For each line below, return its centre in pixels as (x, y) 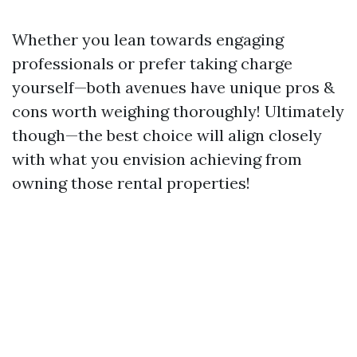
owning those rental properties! (131, 183)
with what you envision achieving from (157, 159)
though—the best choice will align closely (167, 135)
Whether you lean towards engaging (148, 39)
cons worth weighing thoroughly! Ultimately (178, 111)
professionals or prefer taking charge (152, 63)
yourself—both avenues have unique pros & (173, 87)
